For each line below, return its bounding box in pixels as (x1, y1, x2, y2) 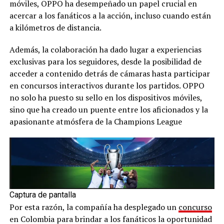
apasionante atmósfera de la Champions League (9, 116, 182, 127)
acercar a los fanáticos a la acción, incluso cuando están (9, 10, 211, 21)
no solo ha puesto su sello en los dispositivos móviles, (9, 92, 202, 103)
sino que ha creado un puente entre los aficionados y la (9, 104, 208, 115)
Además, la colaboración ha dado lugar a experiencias (9, 44, 201, 55)
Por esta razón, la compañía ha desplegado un (9, 201, 178, 213)
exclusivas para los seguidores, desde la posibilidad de (9, 56, 201, 67)
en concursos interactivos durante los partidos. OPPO (9, 80, 204, 91)
